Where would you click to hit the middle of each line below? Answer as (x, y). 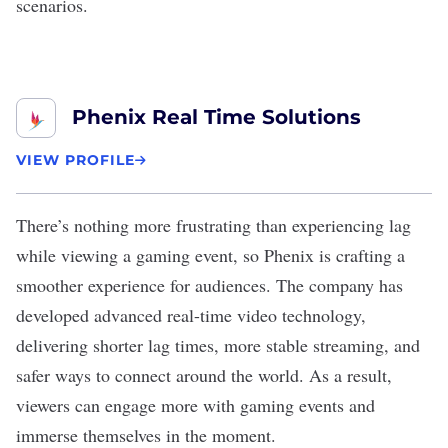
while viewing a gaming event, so (140, 255)
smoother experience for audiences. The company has (209, 285)
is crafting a (359, 255)
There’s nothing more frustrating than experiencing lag (213, 225)
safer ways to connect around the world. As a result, (204, 375)
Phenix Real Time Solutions (216, 117)
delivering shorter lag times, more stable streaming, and (218, 345)
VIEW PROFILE (75, 160)
